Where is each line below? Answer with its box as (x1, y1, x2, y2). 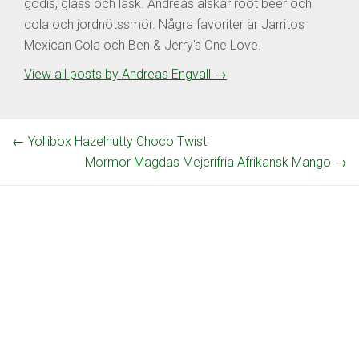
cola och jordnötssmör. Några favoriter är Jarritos (24, 16, 305, 32)
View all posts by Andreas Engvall (24, 66, 214, 82)
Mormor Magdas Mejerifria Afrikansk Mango (85, 154, 334, 170)
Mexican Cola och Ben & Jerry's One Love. (24, 37, 261, 53)
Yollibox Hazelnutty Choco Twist (25, 133, 207, 149)
